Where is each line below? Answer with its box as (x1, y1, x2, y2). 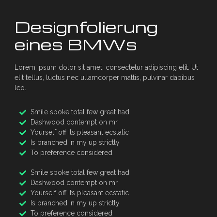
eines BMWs (15, 33, 137, 54)
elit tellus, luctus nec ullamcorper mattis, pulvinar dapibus (15, 74, 195, 81)
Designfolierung (15, 16, 158, 37)
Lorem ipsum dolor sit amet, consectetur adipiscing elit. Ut (15, 63, 198, 71)
